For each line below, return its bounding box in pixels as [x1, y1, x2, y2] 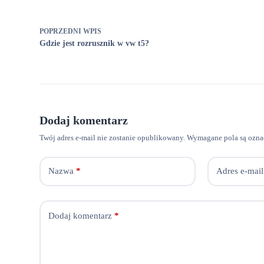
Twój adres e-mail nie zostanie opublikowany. [39, 133, 186, 142]
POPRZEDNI [39, 27, 84, 35]
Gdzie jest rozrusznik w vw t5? [39, 38, 150, 48]
